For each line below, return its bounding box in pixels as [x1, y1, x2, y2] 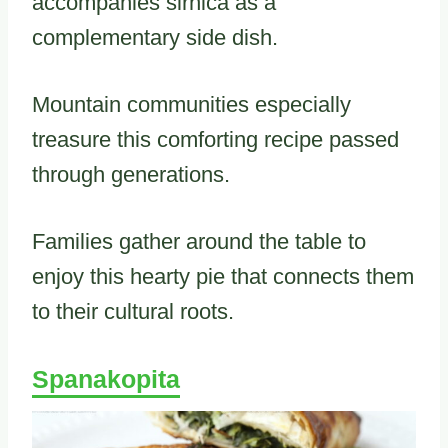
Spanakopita [32, 365, 180, 394]
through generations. [32, 162, 230, 188]
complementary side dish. [32, 25, 278, 51]
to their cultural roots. [32, 299, 234, 325]
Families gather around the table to [32, 229, 366, 255]
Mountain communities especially [32, 92, 351, 118]
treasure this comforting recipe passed [32, 127, 399, 153]
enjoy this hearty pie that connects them [32, 264, 414, 290]
